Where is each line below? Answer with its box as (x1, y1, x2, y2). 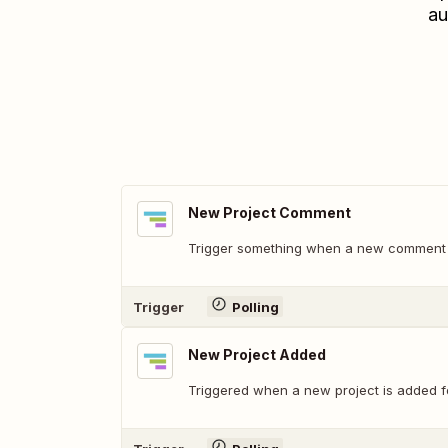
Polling (231, 298, 279, 315)
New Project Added (188, 346, 326, 363)
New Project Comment (188, 204, 351, 221)
